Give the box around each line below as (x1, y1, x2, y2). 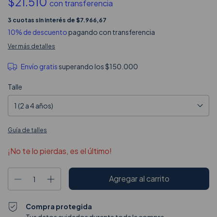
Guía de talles (8, 126, 47, 134)
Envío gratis (20, 62, 58, 71)
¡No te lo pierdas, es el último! (8, 146, 112, 156)
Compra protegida (26, 202, 93, 211)
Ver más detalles (8, 43, 55, 50)
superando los (58, 62, 105, 71)
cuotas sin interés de (13, 16, 76, 24)
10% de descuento (8, 28, 67, 36)
